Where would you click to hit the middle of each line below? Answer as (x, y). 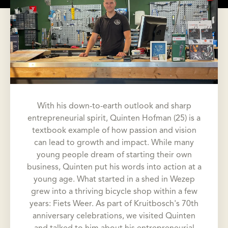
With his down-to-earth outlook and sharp (114, 107)
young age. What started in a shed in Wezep (114, 180)
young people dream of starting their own (114, 155)
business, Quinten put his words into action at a (114, 168)
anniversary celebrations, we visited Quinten (114, 217)
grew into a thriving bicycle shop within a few (114, 192)
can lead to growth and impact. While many (114, 143)
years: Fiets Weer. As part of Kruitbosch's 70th (114, 204)
